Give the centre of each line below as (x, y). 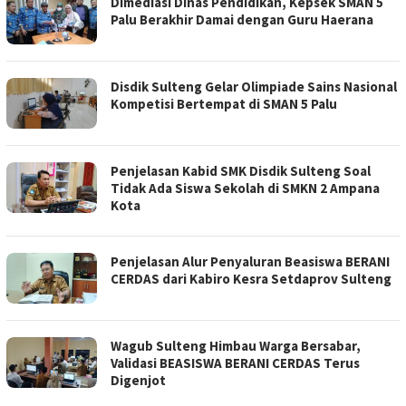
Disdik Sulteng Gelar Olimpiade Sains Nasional (254, 87)
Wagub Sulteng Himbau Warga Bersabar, (236, 346)
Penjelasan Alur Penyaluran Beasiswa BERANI (250, 262)
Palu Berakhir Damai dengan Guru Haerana (242, 20)
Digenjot (138, 381)
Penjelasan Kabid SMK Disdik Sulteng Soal (241, 171)
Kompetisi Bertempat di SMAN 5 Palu (224, 104)
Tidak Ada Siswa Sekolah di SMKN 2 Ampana (245, 188)
